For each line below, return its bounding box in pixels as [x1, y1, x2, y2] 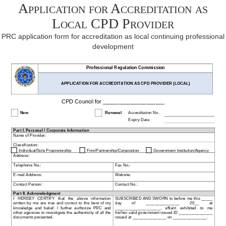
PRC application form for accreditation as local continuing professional [2, 32, 224, 40]
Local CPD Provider [52, 16, 174, 31]
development [92, 42, 134, 50]
